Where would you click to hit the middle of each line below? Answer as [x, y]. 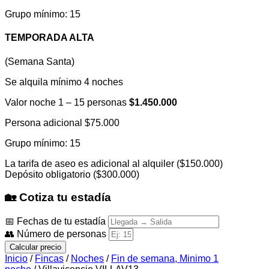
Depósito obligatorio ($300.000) [72, 174]
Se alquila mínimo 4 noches [64, 82]
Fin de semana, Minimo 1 [165, 258]
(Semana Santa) [40, 61]
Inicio [16, 258]
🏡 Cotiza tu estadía [58, 198]
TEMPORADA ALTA [50, 38]
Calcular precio [35, 247]
